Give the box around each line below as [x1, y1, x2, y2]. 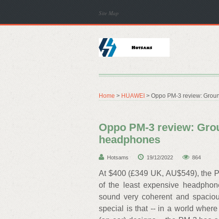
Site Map [99, 9, 119, 17]
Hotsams [107, 154, 129, 160]
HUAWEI [121, 92, 145, 99]
